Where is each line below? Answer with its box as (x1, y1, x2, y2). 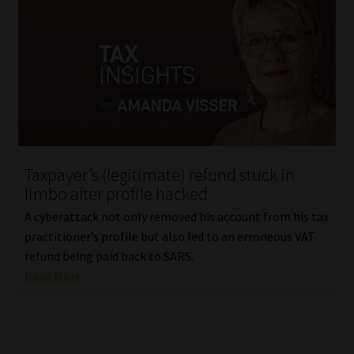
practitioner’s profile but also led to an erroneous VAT (24, 228, 315, 244)
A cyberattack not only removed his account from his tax (24, 208, 329, 224)
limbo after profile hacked (24, 183, 208, 205)
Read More (24, 267, 81, 284)
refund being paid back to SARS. (24, 247, 194, 264)
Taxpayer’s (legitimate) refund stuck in (24, 164, 295, 186)
